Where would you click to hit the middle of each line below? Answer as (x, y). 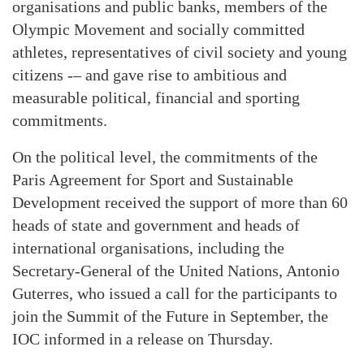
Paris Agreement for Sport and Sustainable (153, 180)
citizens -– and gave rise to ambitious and (149, 75)
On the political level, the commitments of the (165, 157)
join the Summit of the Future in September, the (170, 316)
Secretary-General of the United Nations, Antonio (176, 271)
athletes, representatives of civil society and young (180, 52)
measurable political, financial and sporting (156, 97)
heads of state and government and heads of (156, 225)
